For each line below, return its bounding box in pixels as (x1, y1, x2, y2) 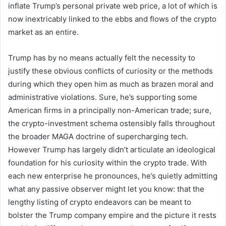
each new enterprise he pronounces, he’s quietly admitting (8, 171, 217, 181)
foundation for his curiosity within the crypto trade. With (8, 157, 207, 167)
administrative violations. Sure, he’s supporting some (8, 92, 197, 102)
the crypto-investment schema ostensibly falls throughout (8, 118, 215, 128)
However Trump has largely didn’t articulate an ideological (8, 144, 215, 154)
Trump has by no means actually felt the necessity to (8, 52, 195, 63)
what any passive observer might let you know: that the (8, 184, 204, 194)
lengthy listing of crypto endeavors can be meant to (8, 197, 191, 207)
